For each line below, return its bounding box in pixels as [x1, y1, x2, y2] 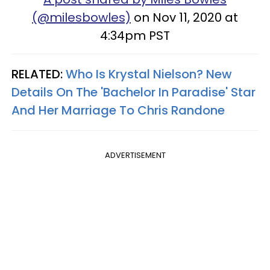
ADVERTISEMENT [104, 149, 166, 161]
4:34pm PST [100, 27, 170, 44]
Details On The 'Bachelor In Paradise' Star [11, 83, 256, 101]
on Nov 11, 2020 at [131, 8, 238, 26]
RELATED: [11, 65, 66, 83]
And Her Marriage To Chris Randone [11, 101, 225, 119]
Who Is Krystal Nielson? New [66, 65, 232, 83]
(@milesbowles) [32, 8, 131, 26]
